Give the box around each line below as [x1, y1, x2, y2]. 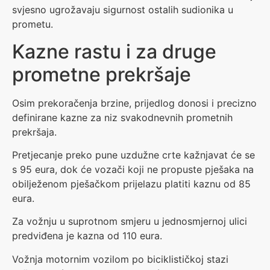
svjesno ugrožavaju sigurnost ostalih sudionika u [12, 4, 233, 16]
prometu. [12, 18, 53, 31]
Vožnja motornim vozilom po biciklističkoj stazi [12, 253, 228, 265]
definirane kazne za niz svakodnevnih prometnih [12, 111, 233, 124]
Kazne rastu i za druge [12, 39, 216, 63]
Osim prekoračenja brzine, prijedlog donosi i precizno [12, 96, 257, 109]
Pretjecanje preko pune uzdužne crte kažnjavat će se [12, 149, 255, 162]
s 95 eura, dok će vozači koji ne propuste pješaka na [12, 163, 254, 176]
